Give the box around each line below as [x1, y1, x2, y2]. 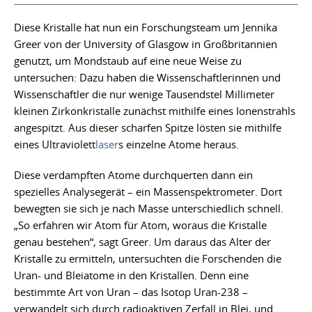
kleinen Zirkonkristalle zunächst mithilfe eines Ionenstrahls [14, 104, 295, 118]
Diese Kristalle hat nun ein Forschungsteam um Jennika [14, 20, 277, 35]
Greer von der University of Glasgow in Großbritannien [14, 37, 277, 52]
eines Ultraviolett [14, 137, 95, 152]
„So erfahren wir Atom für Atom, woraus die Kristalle [14, 218, 267, 233]
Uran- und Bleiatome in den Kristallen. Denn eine [14, 268, 249, 283]
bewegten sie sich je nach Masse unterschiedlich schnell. [14, 201, 283, 216]
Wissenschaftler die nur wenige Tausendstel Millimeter [14, 87, 274, 102]
